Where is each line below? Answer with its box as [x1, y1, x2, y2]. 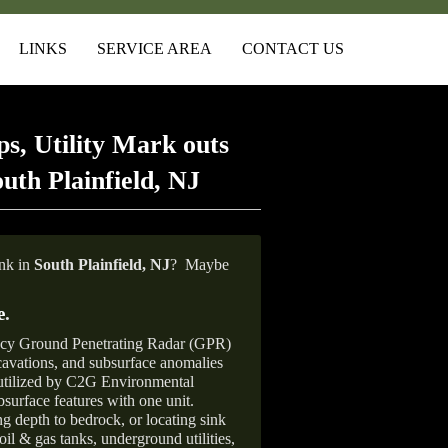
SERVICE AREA [97, 40, 212, 57]
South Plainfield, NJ [34, 256, 170, 273]
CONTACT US [242, 40, 344, 57]
